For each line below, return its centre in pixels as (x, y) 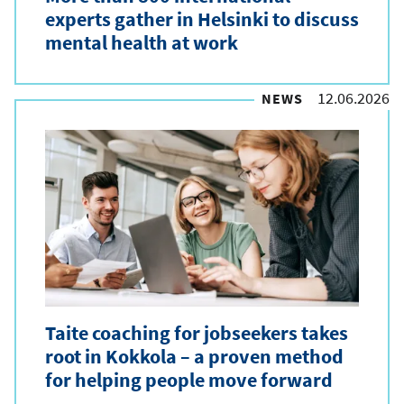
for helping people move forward (189, 379)
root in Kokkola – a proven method (194, 356)
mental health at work (142, 42)
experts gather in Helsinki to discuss (202, 18)
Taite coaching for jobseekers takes (197, 332)
